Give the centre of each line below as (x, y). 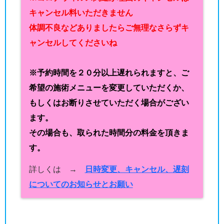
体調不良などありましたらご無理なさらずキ (109, 28)
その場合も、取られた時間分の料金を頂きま (109, 133)
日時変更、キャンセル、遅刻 (137, 169)
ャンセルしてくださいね (73, 43)
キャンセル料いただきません (81, 13)
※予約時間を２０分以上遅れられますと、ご (109, 73)
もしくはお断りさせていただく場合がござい (109, 103)
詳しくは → (57, 169)
